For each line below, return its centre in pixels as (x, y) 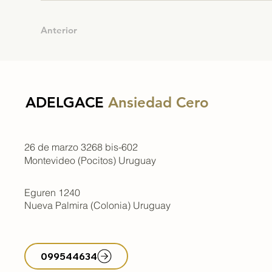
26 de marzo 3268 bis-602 (81, 147)
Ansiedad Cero (159, 103)
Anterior (59, 30)
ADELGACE (67, 103)
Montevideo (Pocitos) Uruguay (90, 160)
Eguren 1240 (53, 193)
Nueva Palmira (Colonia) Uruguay (98, 206)
